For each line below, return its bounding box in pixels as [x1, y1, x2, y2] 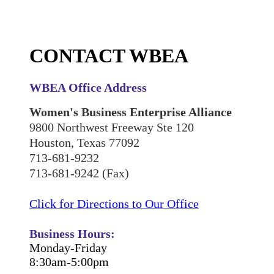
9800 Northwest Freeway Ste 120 [29, 120, 194, 134]
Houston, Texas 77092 [29, 135, 139, 149]
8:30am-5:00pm [29, 254, 109, 268]
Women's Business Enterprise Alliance [29, 105, 232, 119]
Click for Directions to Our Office [29, 196, 199, 210]
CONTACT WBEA [29, 45, 188, 67]
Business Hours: [29, 226, 115, 240]
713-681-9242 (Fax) [29, 166, 129, 180]
